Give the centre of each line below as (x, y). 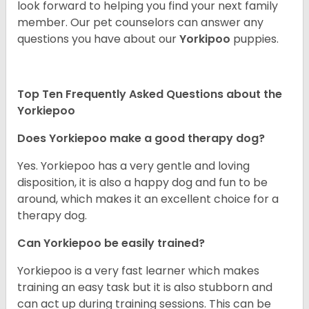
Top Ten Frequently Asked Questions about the (150, 94)
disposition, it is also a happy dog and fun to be (142, 183)
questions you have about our (98, 39)
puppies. (256, 39)
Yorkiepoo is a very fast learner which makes (138, 271)
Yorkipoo (206, 39)
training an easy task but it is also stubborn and (145, 288)
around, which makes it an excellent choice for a (148, 199)
